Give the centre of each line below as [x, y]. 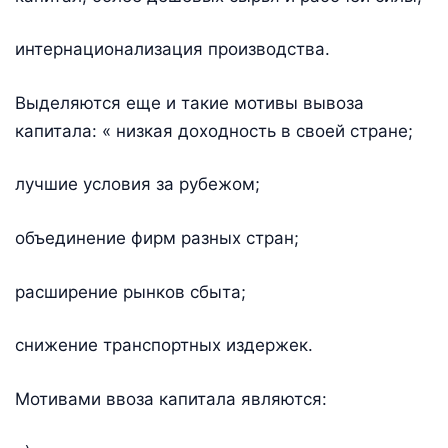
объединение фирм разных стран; [157, 237]
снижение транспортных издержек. [164, 345]
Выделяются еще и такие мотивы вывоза [189, 102]
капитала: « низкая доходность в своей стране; [214, 130]
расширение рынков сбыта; [130, 291]
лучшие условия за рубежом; [137, 184]
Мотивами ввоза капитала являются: [171, 398]
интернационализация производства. [172, 49]
